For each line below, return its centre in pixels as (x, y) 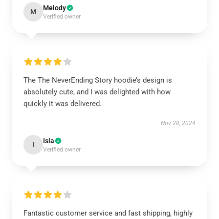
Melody (55, 8)
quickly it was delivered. (63, 104)
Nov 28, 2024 (178, 123)
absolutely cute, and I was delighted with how (97, 92)
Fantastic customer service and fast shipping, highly (108, 213)
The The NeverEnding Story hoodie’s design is (98, 80)
